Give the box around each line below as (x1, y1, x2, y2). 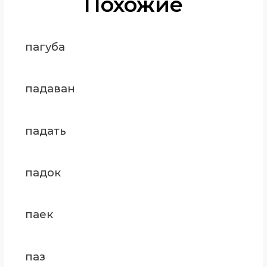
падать (24, 123, 66, 138)
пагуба (24, 39, 65, 54)
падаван (24, 82, 75, 96)
